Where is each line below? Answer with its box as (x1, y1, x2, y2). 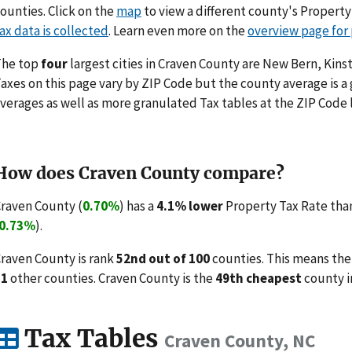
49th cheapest (215, 269, 302, 287)
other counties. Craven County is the (8, 269, 215, 287)
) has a (119, 196, 156, 214)
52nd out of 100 (116, 249, 210, 267)
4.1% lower (156, 196, 223, 214)
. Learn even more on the (108, 21, 247, 39)
